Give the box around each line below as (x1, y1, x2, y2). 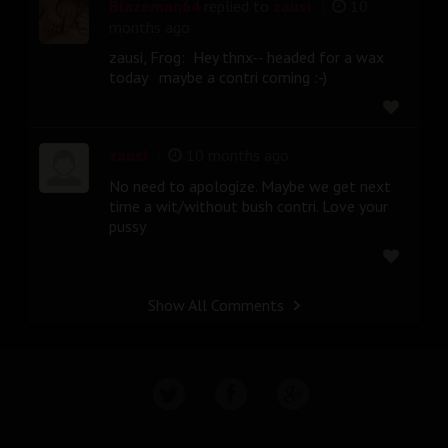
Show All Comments (148, 294, 284, 315)
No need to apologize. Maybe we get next (109, 175, 391, 196)
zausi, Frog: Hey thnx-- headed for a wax (109, 46, 384, 67)
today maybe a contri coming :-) (109, 66, 327, 87)
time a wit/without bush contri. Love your (109, 195, 388, 216)
